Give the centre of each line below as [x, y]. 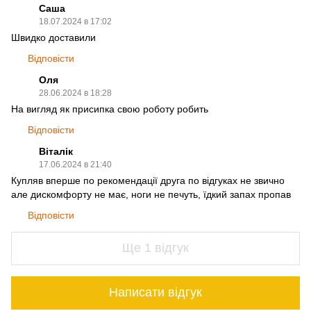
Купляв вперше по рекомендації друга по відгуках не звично [148, 180]
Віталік [56, 151]
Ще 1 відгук [155, 248]
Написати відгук [155, 293]
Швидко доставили [53, 37]
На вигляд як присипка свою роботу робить [110, 109]
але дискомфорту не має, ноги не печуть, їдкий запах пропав [151, 194]
